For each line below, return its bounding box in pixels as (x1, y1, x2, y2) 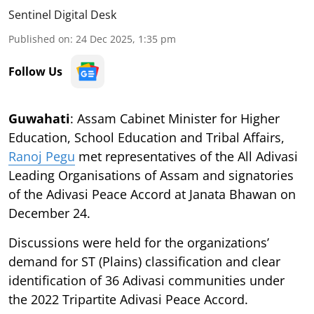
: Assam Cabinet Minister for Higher (70, 109, 280, 127)
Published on (8, 32, 70, 46)
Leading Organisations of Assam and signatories (8, 166, 294, 184)
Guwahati (8, 109, 70, 127)
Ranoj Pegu (8, 147, 75, 165)
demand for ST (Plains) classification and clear (8, 252, 280, 270)
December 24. (8, 204, 90, 221)
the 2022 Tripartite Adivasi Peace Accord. (8, 290, 248, 308)
